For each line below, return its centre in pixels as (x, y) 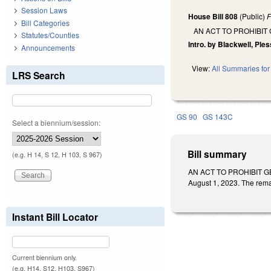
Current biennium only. (44, 257)
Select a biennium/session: (56, 122)
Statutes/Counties (50, 35)
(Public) (253, 16)
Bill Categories (45, 22)
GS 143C (218, 117)
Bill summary (217, 154)
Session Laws (44, 10)
